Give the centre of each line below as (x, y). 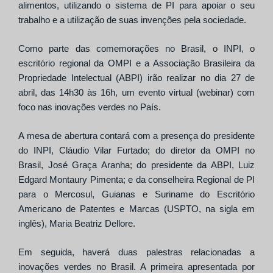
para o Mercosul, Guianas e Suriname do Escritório (136, 194)
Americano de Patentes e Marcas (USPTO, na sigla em (136, 208)
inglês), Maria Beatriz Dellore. (77, 223)
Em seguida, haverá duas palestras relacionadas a (136, 252)
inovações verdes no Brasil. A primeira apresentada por (136, 266)
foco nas (37, 107)
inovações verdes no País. (108, 107)
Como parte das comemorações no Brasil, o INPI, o (136, 48)
